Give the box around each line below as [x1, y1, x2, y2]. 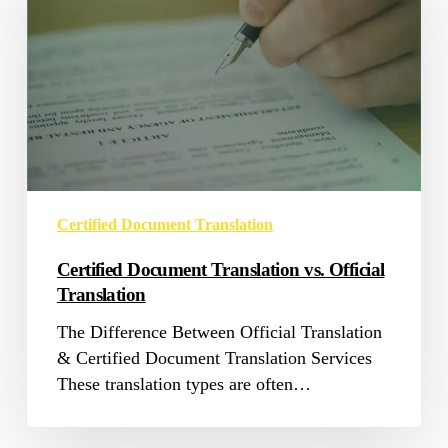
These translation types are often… [56, 373, 311, 394]
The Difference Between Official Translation [56, 321, 382, 342]
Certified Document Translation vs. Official [56, 258, 385, 280]
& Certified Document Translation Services [56, 347, 372, 368]
